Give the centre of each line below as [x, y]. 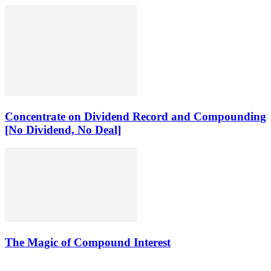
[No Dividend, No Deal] [63, 129]
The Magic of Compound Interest [88, 242]
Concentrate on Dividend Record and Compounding [135, 116]
